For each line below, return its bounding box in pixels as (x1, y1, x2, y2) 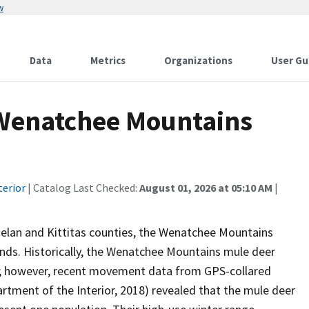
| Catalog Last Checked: (26, 181, 139, 195)
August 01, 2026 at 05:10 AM (139, 181, 272, 195)
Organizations (164, 54, 232, 67)
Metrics (90, 54, 126, 67)
